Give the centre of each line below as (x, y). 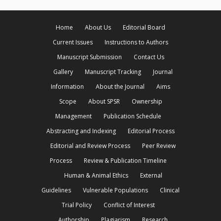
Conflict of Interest (129, 205)
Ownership (147, 101)
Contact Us (149, 57)
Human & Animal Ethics (96, 175)
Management (73, 116)
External (151, 175)
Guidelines (56, 190)
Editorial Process (151, 131)
